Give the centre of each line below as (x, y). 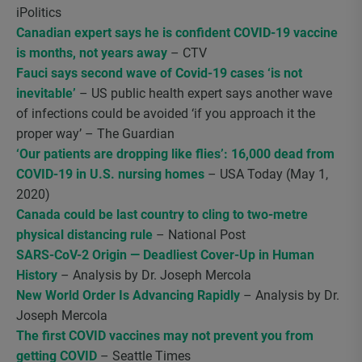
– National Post (199, 235)
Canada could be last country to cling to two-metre (162, 215)
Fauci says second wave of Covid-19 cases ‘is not (159, 73)
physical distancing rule (84, 235)
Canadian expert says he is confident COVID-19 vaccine (177, 33)
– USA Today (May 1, (266, 174)
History (37, 275)
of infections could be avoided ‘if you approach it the (166, 114)
